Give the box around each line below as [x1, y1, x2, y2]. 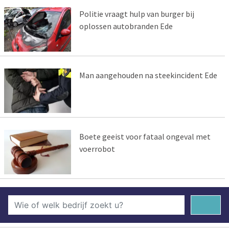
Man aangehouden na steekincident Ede [79, 70, 217, 80]
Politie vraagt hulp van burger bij [79, 9, 194, 19]
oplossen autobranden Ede [79, 21, 173, 32]
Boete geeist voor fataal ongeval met [79, 131, 211, 142]
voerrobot [79, 143, 115, 154]
